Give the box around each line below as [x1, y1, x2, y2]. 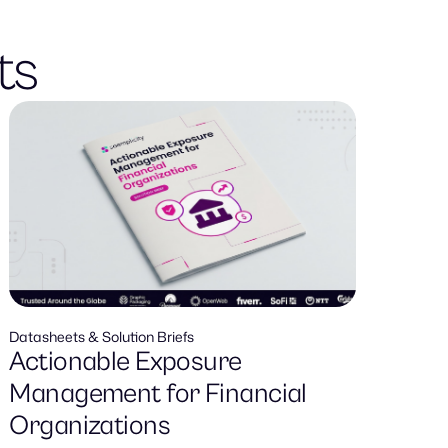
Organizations [9, 409, 171, 442]
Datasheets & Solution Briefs [9, 326, 195, 346]
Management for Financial [9, 377, 307, 410]
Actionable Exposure [9, 345, 242, 378]
